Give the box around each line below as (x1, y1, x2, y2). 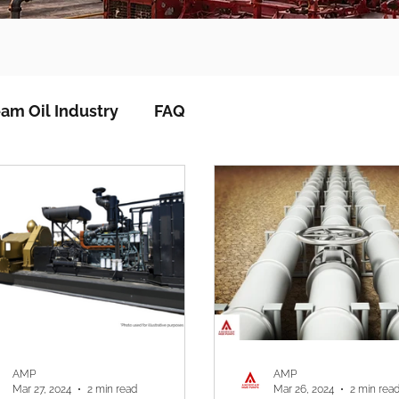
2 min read (87, 382, 137, 395)
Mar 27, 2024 (12, 382, 71, 395)
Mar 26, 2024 (273, 382, 334, 395)
